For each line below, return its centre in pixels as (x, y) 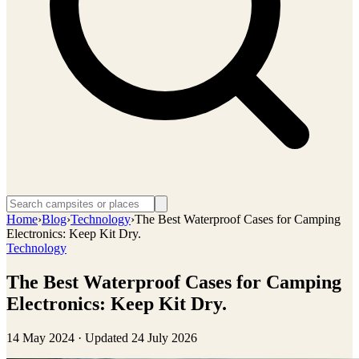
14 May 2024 (40, 337)
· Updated (103, 337)
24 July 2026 (164, 337)
